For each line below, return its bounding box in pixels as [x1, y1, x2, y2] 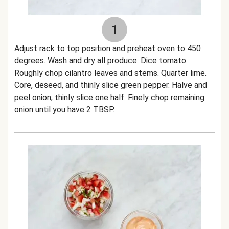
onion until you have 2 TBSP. [14, 105, 114, 114]
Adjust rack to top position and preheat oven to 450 [14, 43, 201, 53]
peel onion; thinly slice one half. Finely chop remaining [14, 93, 204, 102]
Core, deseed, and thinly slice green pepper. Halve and [14, 80, 207, 90]
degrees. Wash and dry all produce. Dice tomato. [14, 56, 188, 65]
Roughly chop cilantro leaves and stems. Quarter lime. [14, 68, 207, 78]
